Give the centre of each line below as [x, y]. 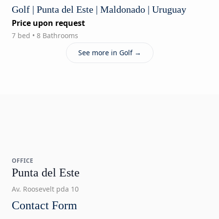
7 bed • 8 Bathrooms [45, 35]
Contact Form [44, 205]
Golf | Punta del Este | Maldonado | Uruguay [99, 9]
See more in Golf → [109, 52]
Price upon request [48, 23]
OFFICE [22, 160]
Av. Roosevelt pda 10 [45, 189]
